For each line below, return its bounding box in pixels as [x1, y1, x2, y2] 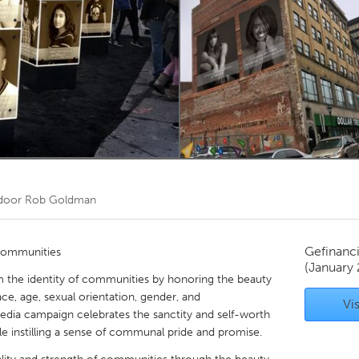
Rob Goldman [25, 193, 96, 207]
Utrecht [104, 168, 143, 182]
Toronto [104, 24, 146, 38]
